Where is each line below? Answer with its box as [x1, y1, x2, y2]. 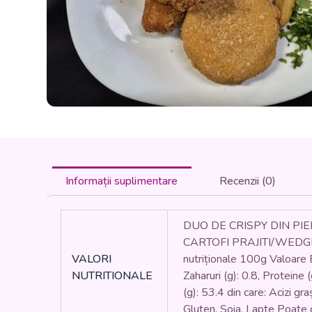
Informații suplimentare [65, 173, 178, 189]
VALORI [71, 251, 111, 267]
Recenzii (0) [219, 173, 276, 189]
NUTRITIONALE [71, 268, 153, 284]
